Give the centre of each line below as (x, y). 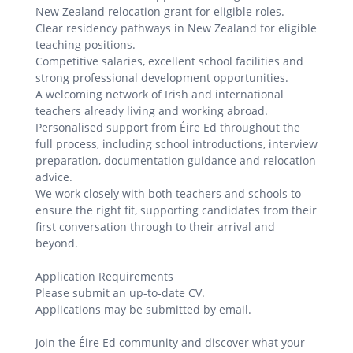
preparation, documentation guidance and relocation (176, 161)
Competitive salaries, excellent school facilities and (169, 61)
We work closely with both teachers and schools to (168, 194)
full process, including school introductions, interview (176, 144)
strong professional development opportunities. (162, 78)
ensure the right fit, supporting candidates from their (176, 210)
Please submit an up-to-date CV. (120, 293)
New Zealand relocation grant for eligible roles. (160, 12)
